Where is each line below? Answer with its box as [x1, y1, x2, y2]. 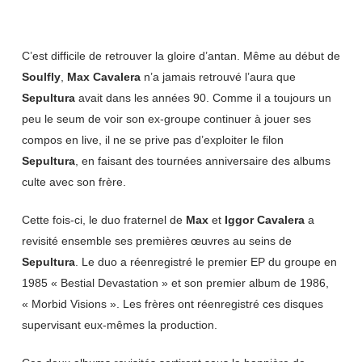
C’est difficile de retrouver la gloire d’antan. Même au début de [21, 49, 340, 62]
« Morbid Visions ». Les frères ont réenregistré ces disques [21, 297, 323, 310]
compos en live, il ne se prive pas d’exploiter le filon [21, 133, 284, 146]
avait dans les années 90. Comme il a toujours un [74, 91, 331, 104]
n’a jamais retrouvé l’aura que [140, 70, 296, 83]
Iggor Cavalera [224, 213, 305, 226]
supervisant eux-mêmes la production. [21, 318, 217, 331]
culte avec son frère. [21, 175, 126, 188]
